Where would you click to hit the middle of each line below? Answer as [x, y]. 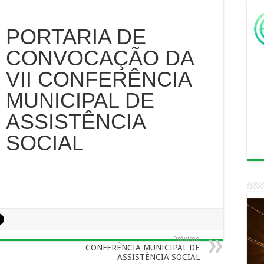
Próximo [187, 239]
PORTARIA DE [76, 37]
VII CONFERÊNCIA [98, 79]
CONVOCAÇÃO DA [99, 58]
